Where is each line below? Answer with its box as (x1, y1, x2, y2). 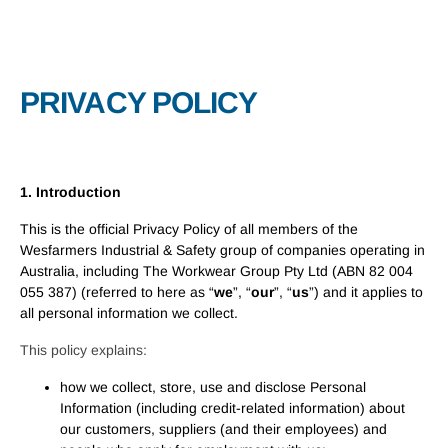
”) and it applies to (309, 284, 423, 300)
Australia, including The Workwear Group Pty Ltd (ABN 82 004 (20, 263, 413, 279)
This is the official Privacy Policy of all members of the (20, 221, 358, 237)
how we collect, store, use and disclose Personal (60, 379, 366, 395)
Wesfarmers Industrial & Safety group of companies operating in (20, 242, 425, 258)
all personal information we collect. (20, 305, 238, 321)
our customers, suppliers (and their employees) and (60, 421, 387, 437)
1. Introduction (20, 184, 121, 200)
